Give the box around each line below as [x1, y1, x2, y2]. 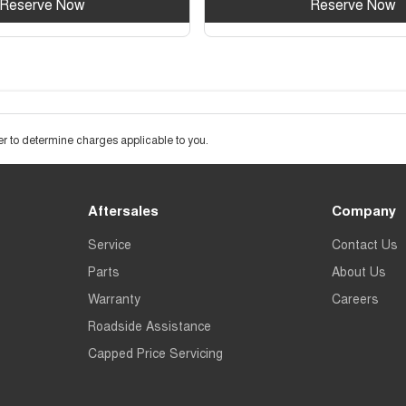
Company [332, 199, 397, 220]
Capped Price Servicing [87, 343, 223, 362]
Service [87, 234, 131, 253]
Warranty [87, 288, 140, 307]
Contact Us [332, 234, 399, 253]
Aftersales [87, 199, 159, 220]
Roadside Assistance [87, 315, 211, 334]
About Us [332, 261, 387, 280]
